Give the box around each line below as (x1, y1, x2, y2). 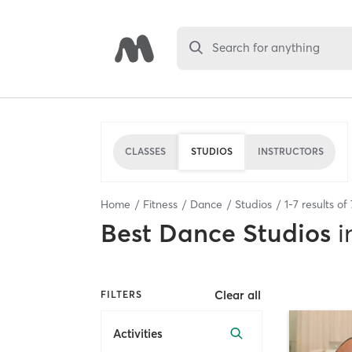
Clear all (214, 287, 262, 302)
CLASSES (125, 145, 166, 157)
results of (299, 196, 350, 211)
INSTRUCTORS (258, 145, 324, 157)
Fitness (143, 196, 178, 211)
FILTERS (101, 288, 142, 301)
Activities (113, 326, 163, 342)
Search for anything (212, 40, 321, 56)
